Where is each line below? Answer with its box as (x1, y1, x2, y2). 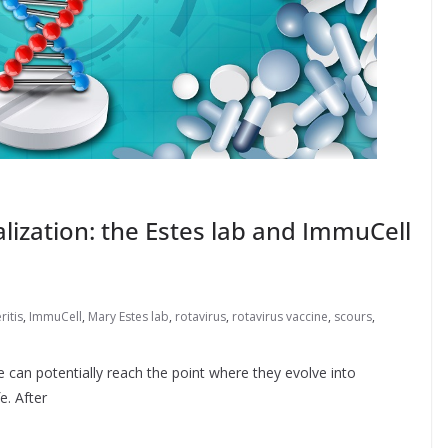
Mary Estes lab (88, 307, 169, 325)
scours (334, 307, 372, 325)
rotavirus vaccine (232, 307, 328, 325)
